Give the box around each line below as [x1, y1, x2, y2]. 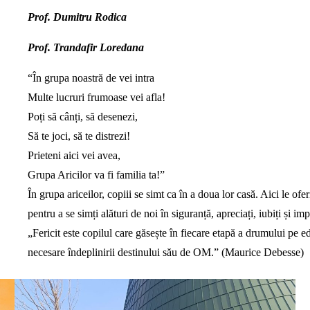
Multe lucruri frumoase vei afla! [28, 91, 166, 103]
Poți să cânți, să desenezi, [28, 111, 138, 122]
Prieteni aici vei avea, [28, 149, 121, 161]
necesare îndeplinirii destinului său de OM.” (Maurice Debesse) [28, 246, 304, 258]
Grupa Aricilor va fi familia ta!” [28, 169, 165, 181]
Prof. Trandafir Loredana [28, 42, 145, 53]
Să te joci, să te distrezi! [28, 130, 131, 142]
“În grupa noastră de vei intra [28, 72, 155, 84]
